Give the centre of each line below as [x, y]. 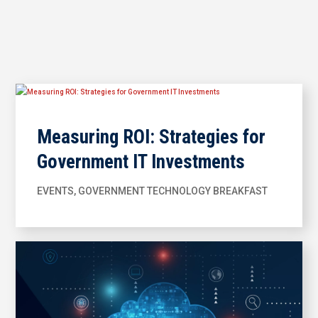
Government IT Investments [141, 161]
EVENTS [56, 191]
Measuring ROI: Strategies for [152, 137]
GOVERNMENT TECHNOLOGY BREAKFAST [173, 191]
